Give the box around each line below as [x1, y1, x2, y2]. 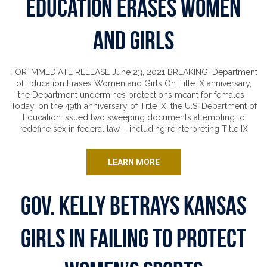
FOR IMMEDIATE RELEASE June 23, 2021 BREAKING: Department [10, 67, 257, 77]
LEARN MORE [107, 157, 160, 167]
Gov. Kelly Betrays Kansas [21, 191, 246, 220]
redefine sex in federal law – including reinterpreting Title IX [19, 124, 248, 133]
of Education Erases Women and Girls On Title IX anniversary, [15, 79, 252, 88]
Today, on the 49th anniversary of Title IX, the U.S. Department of [10, 101, 257, 111]
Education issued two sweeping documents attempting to [22, 113, 245, 122]
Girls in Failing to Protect [21, 224, 246, 253]
